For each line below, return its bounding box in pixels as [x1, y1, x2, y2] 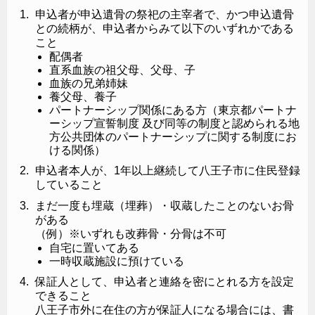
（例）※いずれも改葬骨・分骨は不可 [35, 227, 226, 240]
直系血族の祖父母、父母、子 [49, 63, 195, 76]
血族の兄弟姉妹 [49, 77, 128, 89]
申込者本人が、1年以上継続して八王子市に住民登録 [35, 164, 300, 176]
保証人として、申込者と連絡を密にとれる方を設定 [35, 275, 294, 288]
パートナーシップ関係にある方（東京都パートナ [49, 103, 297, 116]
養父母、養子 [49, 90, 117, 103]
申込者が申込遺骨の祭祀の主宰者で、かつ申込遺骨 [35, 8, 294, 20]
